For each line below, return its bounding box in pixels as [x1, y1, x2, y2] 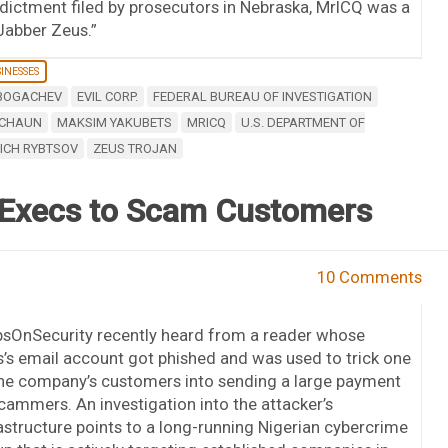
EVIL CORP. [76, 88, 138, 104]
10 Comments [317, 266, 423, 287]
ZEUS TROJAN [92, 140, 177, 156]
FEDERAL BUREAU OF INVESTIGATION [152, 88, 372, 104]
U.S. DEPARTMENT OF [240, 114, 365, 130]
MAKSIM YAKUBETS [56, 114, 172, 130]
